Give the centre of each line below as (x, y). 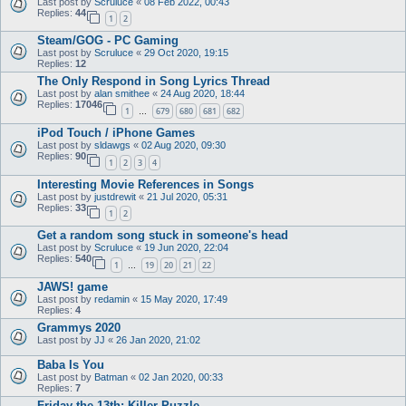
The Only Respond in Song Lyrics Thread (154, 82)
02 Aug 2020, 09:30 (184, 145)
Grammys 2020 (79, 327)
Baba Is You (71, 364)
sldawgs (112, 145)
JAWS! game (72, 286)
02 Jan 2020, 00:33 (181, 377)
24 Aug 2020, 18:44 (203, 94)
